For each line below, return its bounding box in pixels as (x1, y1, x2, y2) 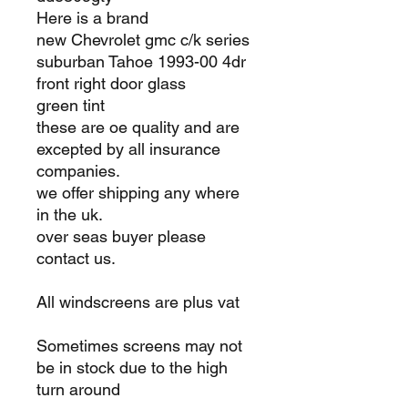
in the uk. (36, 204, 107, 224)
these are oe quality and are (36, 117, 240, 137)
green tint (36, 95, 105, 115)
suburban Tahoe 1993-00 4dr (36, 51, 246, 71)
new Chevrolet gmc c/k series (36, 29, 250, 49)
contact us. (36, 248, 116, 268)
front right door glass (36, 73, 186, 93)
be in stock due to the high (36, 357, 228, 377)
